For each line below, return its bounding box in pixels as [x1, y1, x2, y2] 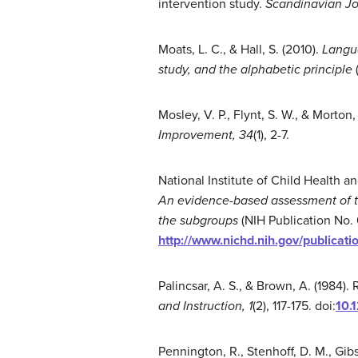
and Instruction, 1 [158, 298, 253, 314]
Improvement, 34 [158, 127, 253, 143]
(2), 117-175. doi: [253, 298, 336, 314]
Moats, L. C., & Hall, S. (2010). [158, 42, 322, 58]
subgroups [180, 213, 241, 229]
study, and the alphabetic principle [158, 62, 352, 78]
